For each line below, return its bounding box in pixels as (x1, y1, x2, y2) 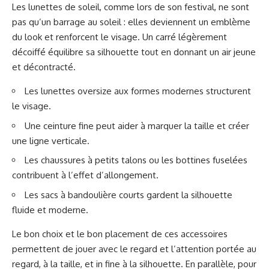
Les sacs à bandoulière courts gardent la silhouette (25, 189, 232, 201)
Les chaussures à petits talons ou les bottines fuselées (25, 154, 247, 166)
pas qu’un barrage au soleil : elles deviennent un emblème (12, 16, 250, 28)
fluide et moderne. (12, 204, 88, 216)
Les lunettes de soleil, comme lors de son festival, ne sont (12, 1, 249, 13)
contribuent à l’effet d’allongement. (12, 169, 159, 181)
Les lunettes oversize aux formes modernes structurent (25, 85, 251, 97)
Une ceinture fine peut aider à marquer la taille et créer (25, 119, 249, 131)
